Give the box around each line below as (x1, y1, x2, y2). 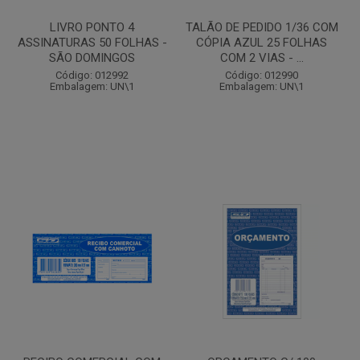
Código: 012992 (55, 69, 129, 81)
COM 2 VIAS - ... (219, 51, 304, 65)
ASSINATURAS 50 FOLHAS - (17, 35, 167, 50)
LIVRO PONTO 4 (50, 20, 134, 35)
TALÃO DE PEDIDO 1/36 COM (185, 20, 338, 35)
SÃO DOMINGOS (49, 51, 135, 65)
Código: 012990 (225, 69, 298, 81)
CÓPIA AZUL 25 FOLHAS (196, 35, 327, 50)
